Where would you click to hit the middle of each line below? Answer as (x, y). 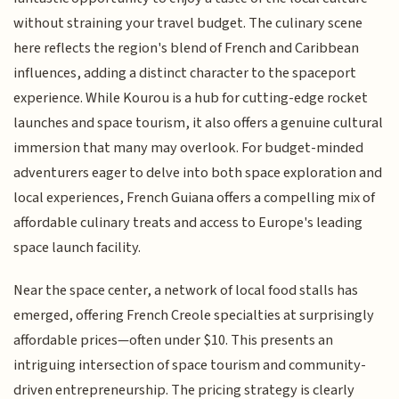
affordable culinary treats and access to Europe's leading (188, 222)
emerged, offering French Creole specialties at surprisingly (194, 316)
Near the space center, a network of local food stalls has (186, 291)
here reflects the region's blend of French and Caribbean (187, 48)
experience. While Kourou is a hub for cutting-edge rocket (191, 98)
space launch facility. (77, 247)
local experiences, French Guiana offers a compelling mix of (195, 197)
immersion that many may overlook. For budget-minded (189, 147)
